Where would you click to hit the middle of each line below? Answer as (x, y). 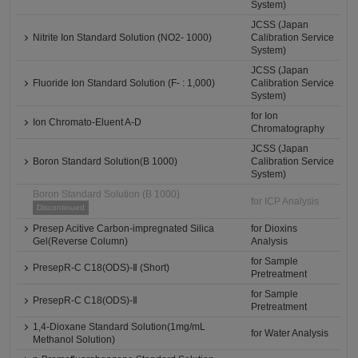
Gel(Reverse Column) (81, 241)
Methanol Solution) (74, 340)
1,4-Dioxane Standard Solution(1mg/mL (119, 327)
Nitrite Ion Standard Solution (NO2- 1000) (123, 38)
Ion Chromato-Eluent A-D (88, 122)
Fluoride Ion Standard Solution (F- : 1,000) (124, 83)
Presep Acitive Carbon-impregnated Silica (124, 229)
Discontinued (61, 207)
